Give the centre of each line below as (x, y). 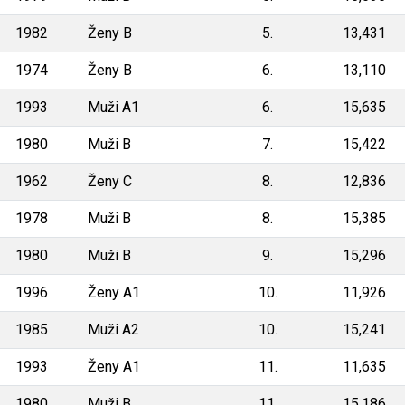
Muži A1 (113, 107)
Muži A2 (113, 329)
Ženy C (110, 181)
